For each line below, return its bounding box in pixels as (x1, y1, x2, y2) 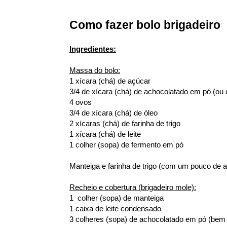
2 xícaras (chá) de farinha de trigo (69, 119, 180, 128)
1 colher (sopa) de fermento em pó (69, 140, 183, 149)
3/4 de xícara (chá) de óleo (69, 108, 158, 117)
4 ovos (69, 98, 92, 106)
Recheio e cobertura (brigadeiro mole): (69, 183, 196, 192)
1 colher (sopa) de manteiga (69, 194, 164, 202)
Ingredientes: (69, 45, 116, 53)
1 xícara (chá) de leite (69, 130, 141, 138)
